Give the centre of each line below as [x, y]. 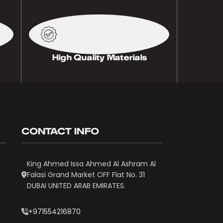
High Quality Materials [99, 57]
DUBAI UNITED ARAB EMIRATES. [76, 185]
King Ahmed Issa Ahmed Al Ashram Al [91, 164]
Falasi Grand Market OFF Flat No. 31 [86, 174]
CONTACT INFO [60, 131]
